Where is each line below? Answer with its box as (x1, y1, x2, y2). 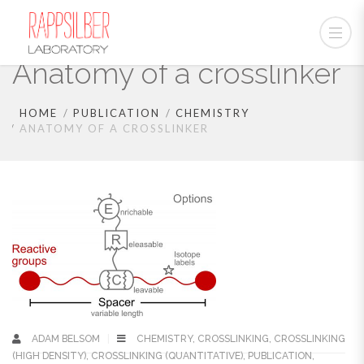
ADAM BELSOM (32, 333, 102, 345)
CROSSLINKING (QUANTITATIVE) (91, 350, 243, 362)
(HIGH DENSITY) (12, 350, 86, 362)
